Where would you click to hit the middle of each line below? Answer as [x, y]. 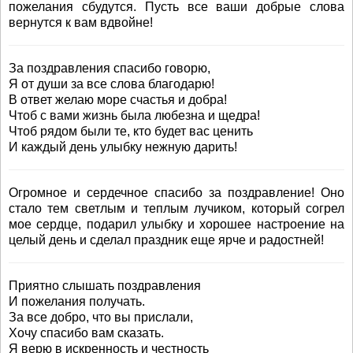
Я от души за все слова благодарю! [111, 84]
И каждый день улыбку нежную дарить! [123, 147]
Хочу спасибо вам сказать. [86, 333]
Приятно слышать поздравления [105, 286]
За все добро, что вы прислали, [101, 317]
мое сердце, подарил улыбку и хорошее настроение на [176, 224]
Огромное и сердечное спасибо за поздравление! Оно [176, 193]
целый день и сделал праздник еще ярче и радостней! [166, 240]
